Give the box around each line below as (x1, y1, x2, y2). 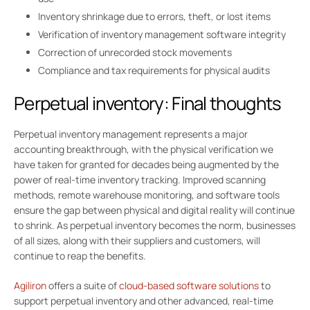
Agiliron (14, 279, 46, 293)
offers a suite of (46, 279, 117, 293)
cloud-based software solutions (119, 279, 259, 293)
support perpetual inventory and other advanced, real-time (14, 294, 273, 308)
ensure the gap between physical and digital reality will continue (14, 203, 295, 217)
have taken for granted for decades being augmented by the (14, 158, 279, 172)
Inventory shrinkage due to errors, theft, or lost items (38, 9, 271, 23)
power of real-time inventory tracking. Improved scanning (14, 173, 266, 187)
